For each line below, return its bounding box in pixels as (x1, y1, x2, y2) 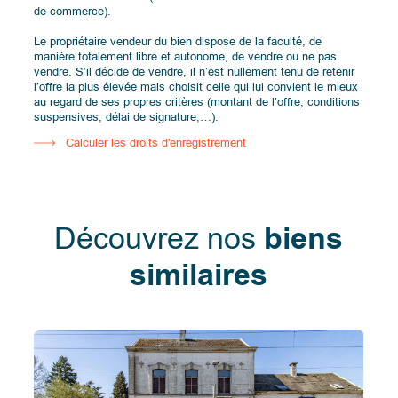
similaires (130, 255, 268, 298)
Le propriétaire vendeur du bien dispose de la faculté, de (34, 33, 322, 49)
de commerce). (34, 3, 112, 19)
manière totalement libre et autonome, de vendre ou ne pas (34, 48, 338, 64)
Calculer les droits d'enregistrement (66, 135, 247, 151)
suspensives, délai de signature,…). (34, 108, 219, 124)
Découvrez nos (54, 219, 265, 260)
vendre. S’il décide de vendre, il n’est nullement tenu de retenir (34, 63, 355, 79)
